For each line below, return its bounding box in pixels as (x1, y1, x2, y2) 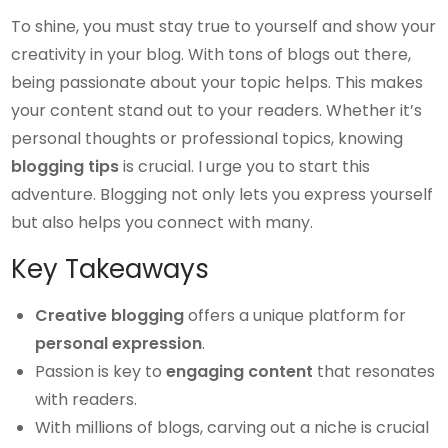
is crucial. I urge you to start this (119, 155, 371, 178)
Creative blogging (35, 304, 185, 327)
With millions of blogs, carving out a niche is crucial (35, 416, 430, 439)
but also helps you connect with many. (11, 211, 314, 234)
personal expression (35, 332, 203, 355)
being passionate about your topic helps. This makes (11, 71, 424, 94)
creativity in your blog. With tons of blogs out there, (11, 43, 412, 66)
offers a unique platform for (184, 304, 407, 327)
